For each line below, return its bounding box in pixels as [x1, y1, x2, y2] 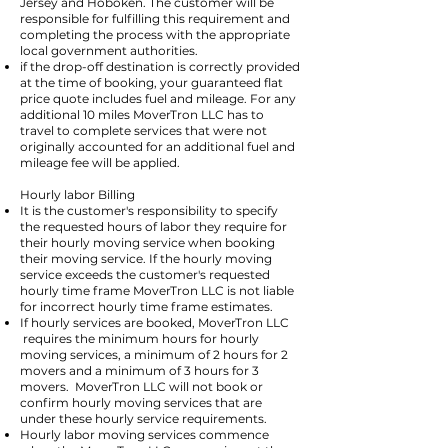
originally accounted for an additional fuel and [20, 139, 295, 154]
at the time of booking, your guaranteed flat [20, 75, 283, 90]
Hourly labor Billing [20, 187, 135, 202]
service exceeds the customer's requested [20, 267, 270, 282]
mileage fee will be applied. [20, 155, 180, 170]
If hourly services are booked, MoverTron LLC [20, 315, 289, 330]
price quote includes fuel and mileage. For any [20, 91, 296, 106]
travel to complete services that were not [20, 123, 267, 138]
